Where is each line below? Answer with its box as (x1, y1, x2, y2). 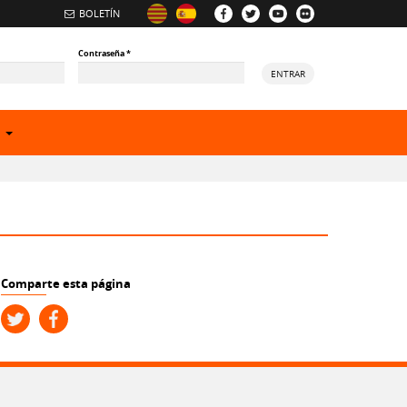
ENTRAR (270, 67, 305, 80)
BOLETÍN (79, 6, 120, 20)
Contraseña (78, 47, 127, 59)
